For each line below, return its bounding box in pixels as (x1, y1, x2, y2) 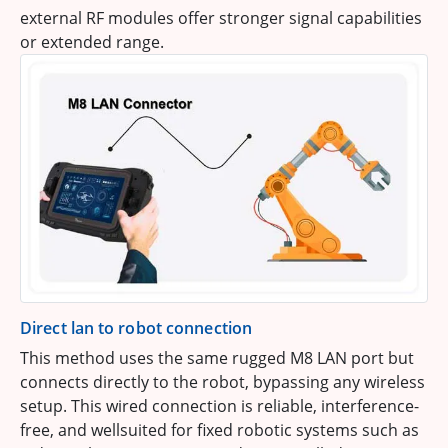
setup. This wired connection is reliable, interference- (20, 395, 419, 418)
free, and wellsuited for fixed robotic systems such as (20, 419, 419, 442)
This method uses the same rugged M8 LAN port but (20, 347, 414, 370)
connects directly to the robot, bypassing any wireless (20, 371, 425, 394)
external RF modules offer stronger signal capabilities (20, 6, 422, 29)
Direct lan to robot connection (20, 317, 252, 340)
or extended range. (20, 30, 164, 53)
